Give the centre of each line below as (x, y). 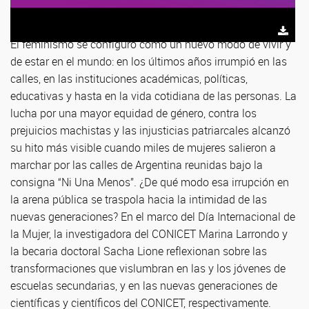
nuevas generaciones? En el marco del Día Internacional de (153, 217)
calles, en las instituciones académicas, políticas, (129, 79)
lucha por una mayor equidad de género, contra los (133, 113)
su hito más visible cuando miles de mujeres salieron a (143, 148)
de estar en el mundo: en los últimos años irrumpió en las (149, 61)
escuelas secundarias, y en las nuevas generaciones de (144, 286)
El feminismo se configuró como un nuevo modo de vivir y (151, 44)
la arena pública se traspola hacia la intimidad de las (139, 199)
